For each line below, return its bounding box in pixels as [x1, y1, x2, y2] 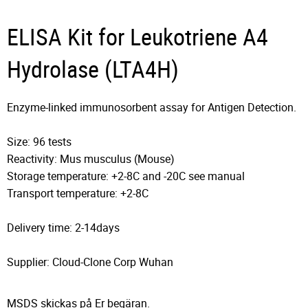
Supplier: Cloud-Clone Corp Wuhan [7, 254, 173, 270]
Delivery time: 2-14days [7, 220, 120, 236]
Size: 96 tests [7, 134, 71, 150]
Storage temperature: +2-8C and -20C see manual [7, 168, 245, 184]
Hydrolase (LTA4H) [7, 54, 179, 85]
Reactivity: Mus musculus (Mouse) [7, 151, 175, 167]
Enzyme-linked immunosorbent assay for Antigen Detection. [7, 100, 296, 115]
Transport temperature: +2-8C [7, 186, 148, 201]
